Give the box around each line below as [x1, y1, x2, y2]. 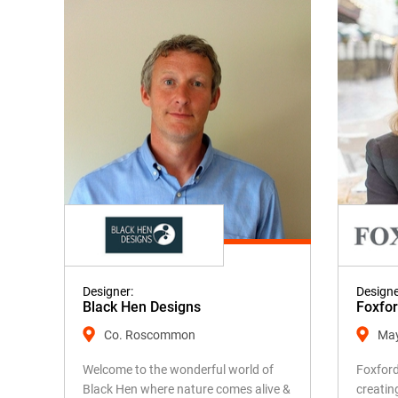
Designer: [83, 284, 133, 298]
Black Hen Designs [83, 298, 201, 315]
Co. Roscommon [104, 328, 195, 342]
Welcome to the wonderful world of [83, 362, 274, 377]
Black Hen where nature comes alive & [83, 382, 291, 396]
